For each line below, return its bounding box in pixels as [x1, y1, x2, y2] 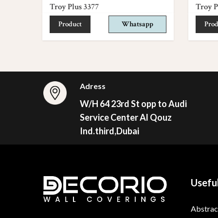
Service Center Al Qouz [80, 112, 172, 123]
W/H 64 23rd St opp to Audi [80, 98, 187, 109]
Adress [80, 81, 106, 91]
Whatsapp [122, 19, 153, 29]
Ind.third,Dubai [80, 126, 140, 137]
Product [58, 19, 82, 29]
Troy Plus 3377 [50, 1, 99, 12]
